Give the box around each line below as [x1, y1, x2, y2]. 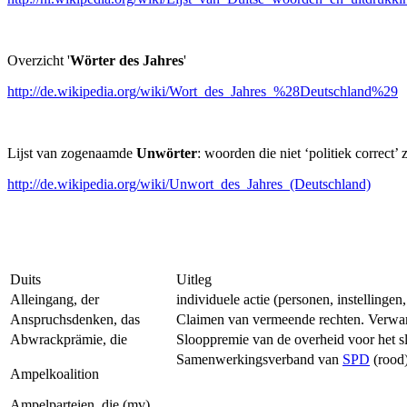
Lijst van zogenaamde [7, 145, 136, 161]
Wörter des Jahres [70, 53, 184, 68]
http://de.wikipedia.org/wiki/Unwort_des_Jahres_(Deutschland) [7, 176, 371, 192]
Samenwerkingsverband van [176, 352, 342, 367]
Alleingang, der [10, 292, 99, 307]
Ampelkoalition [10, 366, 99, 382]
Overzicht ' [7, 53, 70, 68]
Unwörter [136, 145, 197, 161]
